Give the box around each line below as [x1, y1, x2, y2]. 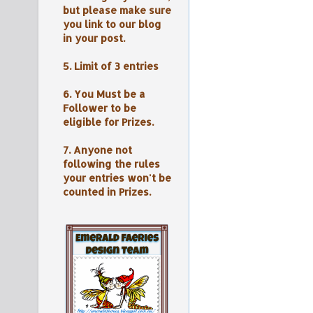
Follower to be [63, 101, 136, 115]
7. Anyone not [63, 143, 132, 157]
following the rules [63, 157, 160, 171]
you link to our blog [63, 17, 161, 31]
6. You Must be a [63, 87, 145, 101]
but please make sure [63, 3, 171, 17]
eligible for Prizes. [63, 115, 154, 129]
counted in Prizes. [63, 185, 151, 199]
